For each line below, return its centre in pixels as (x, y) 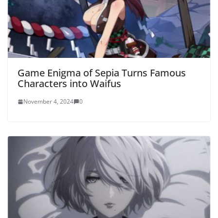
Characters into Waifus (69, 84)
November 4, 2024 (48, 102)
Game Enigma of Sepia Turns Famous (102, 73)
